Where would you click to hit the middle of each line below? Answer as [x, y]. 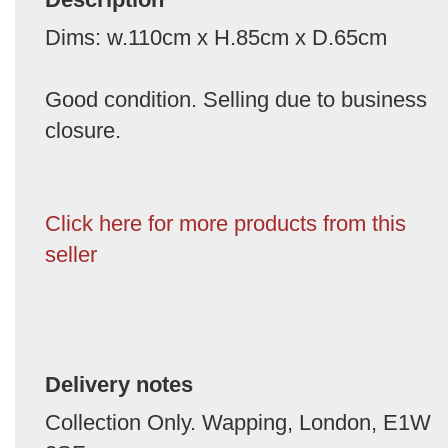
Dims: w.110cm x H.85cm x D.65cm [216, 37]
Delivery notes [119, 384]
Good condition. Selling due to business [236, 99]
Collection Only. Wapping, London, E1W [238, 422]
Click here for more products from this [225, 223]
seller [71, 254]
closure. [83, 130]
